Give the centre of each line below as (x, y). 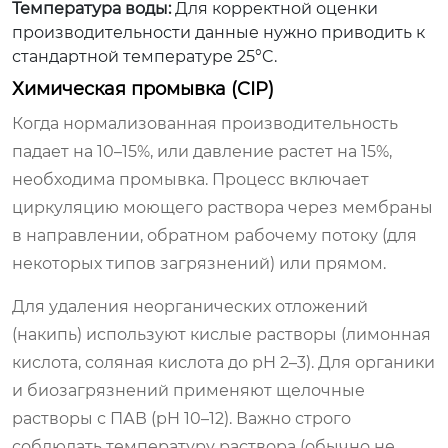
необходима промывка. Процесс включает (190, 179)
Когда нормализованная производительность (205, 123)
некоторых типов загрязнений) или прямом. (199, 263)
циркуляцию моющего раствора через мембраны (222, 207)
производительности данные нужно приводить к (218, 32)
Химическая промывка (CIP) (143, 88)
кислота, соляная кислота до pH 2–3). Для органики (223, 362)
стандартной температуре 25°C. (144, 56)
